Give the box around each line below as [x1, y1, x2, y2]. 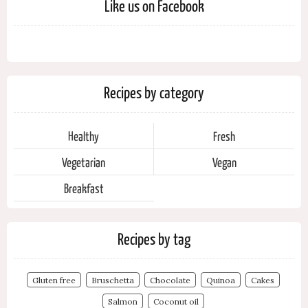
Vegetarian [62, 154, 105, 170]
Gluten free [32, 275, 76, 285]
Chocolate [150, 275, 190, 285]
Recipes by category [104, 82, 204, 102]
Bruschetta [91, 275, 134, 285]
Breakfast [64, 180, 104, 196]
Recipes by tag [118, 228, 190, 248]
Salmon [108, 296, 137, 307]
